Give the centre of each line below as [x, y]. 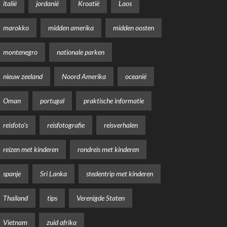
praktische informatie [114, 100]
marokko [16, 27]
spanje [12, 173]
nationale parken [81, 52]
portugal [52, 100]
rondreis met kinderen [108, 149]
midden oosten [134, 27]
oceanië [136, 76]
